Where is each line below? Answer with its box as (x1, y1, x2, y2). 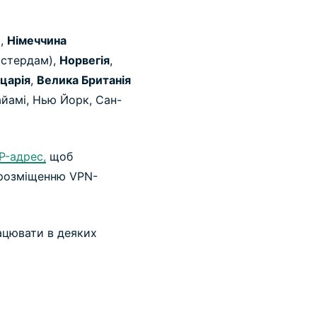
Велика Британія (37, 73, 131, 88)
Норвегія (59, 53, 110, 68)
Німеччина (7, 33, 67, 48)
